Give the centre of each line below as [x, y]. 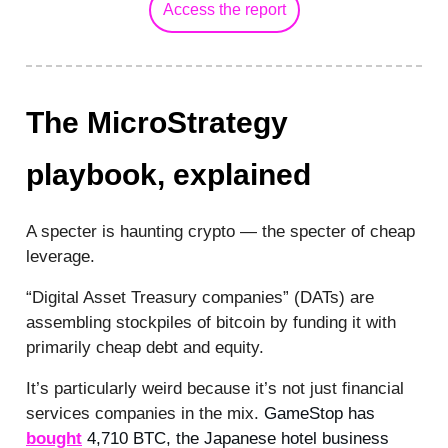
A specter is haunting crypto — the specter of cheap [220, 231]
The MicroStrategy [157, 122]
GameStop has [319, 413]
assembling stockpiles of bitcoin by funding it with [211, 322]
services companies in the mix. [145, 413]
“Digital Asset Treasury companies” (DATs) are [200, 297]
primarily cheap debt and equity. [145, 347]
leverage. [60, 256]
